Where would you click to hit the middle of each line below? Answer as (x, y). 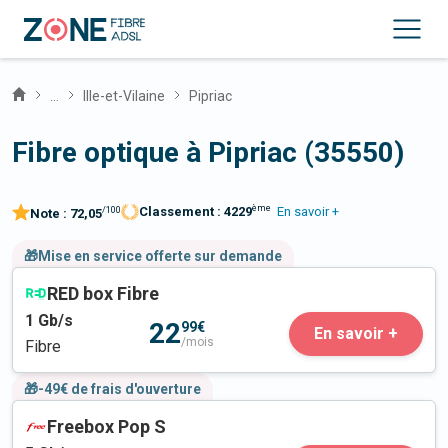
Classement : (181, 212)
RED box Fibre (103, 294)
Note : (50, 214)
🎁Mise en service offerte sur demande (153, 256)
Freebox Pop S (106, 427)
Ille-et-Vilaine (124, 96)
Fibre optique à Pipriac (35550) (208, 152)
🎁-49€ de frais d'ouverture (112, 389)
